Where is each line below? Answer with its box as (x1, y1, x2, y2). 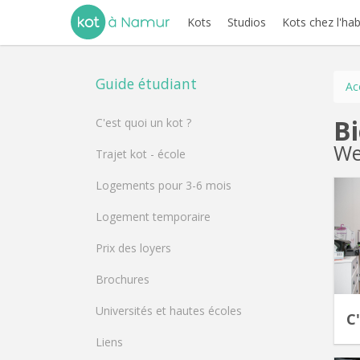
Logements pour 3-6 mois (96, 178, 231, 193)
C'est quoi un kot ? (96, 115, 191, 130)
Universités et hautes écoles (96, 303, 242, 318)
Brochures (96, 272, 149, 287)
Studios (227, 14, 267, 31)
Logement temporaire (96, 209, 211, 224)
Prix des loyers (96, 240, 171, 256)
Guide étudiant (96, 74, 197, 93)
